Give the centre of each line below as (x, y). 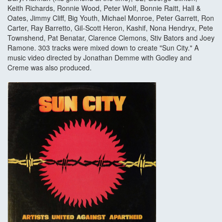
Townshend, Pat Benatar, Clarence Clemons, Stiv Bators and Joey (111, 38)
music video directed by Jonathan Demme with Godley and (100, 58)
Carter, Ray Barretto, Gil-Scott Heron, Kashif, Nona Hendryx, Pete (110, 28)
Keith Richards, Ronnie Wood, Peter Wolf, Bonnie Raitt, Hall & (104, 8)
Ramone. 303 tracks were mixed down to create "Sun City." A (103, 48)
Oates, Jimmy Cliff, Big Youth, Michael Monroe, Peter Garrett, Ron (111, 18)
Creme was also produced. (50, 68)
